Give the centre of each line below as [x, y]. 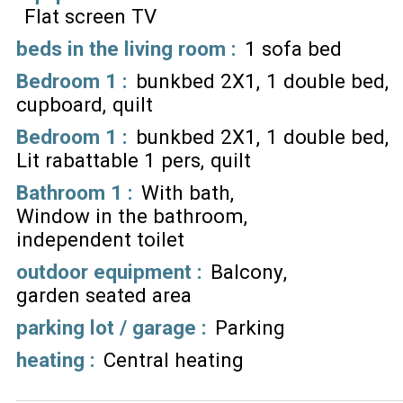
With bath [185, 192]
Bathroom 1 [72, 192]
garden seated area [104, 295]
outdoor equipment [107, 271]
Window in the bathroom [130, 215]
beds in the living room [124, 48]
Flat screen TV [90, 16]
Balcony [246, 271]
